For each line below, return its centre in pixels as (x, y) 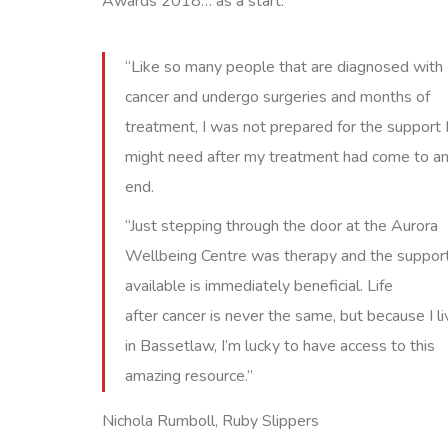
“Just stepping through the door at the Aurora (281, 226)
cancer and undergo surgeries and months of (277, 96)
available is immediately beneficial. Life (259, 286)
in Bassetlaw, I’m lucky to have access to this (280, 346)
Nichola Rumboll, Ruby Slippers (210, 420)
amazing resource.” (189, 376)
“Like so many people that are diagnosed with (284, 66)
